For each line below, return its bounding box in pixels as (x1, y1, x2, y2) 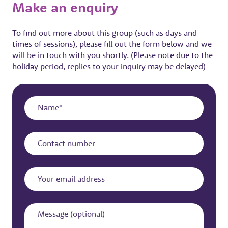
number (24, 138, 52, 149)
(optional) (24, 209, 59, 220)
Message (24, 201, 54, 212)
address (24, 182, 51, 192)
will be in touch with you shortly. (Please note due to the (12, 49, 213, 60)
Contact (24, 130, 51, 140)
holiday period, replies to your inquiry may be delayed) (12, 61, 206, 71)
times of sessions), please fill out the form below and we (12, 38, 212, 49)
